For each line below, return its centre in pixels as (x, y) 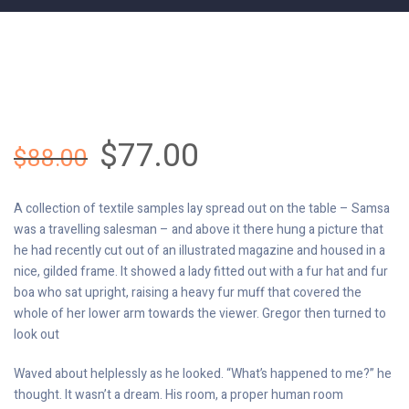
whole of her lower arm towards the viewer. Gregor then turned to (200, 314)
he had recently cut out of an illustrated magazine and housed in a (199, 251)
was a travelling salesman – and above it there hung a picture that (199, 230)
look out (37, 335)
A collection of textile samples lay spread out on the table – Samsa (202, 209)
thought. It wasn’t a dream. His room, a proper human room (178, 395)
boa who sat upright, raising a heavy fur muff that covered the (188, 293)
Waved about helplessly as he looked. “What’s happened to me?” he (203, 374)
